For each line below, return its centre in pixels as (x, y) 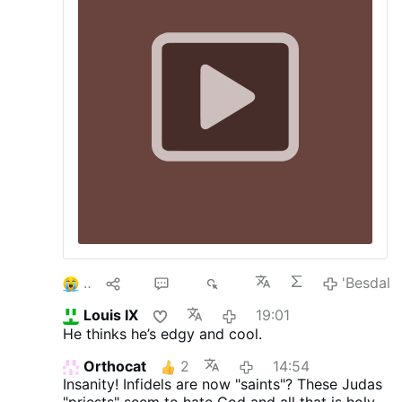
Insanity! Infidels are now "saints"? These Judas (223, 385)
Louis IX (110, 315)
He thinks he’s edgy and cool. (163, 333)
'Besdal (367, 282)
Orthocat (114, 366)
